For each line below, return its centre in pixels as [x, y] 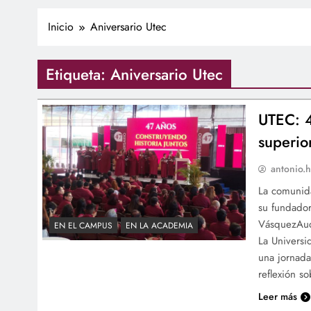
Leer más [278, 296]
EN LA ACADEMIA [159, 225]
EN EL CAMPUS [83, 225]
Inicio [61, 26]
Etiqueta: [78, 74]
